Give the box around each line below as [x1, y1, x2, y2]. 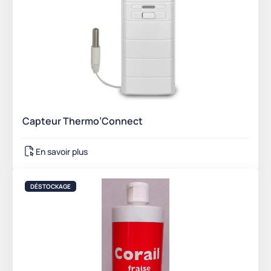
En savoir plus [36, 145, 88, 157]
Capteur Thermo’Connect [22, 114, 143, 128]
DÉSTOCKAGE [30, 182, 71, 191]
